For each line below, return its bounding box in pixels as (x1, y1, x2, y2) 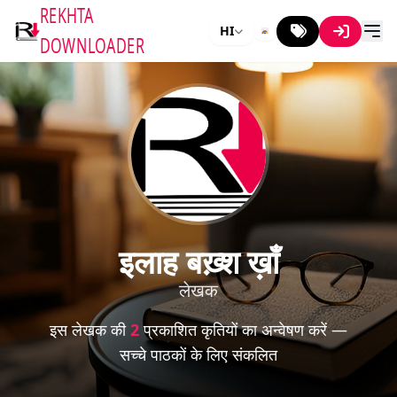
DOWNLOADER (39, 32, 145, 59)
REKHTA (39, 2, 95, 29)
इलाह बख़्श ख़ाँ (118, 240, 279, 284)
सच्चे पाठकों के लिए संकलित (120, 344, 277, 365)
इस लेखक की (50, 319, 130, 340)
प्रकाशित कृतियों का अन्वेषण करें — (139, 319, 347, 340)
